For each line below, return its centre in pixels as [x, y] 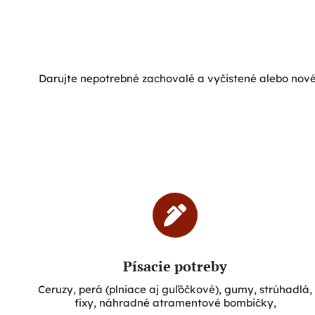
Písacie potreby [175, 266]
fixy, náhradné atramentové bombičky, [175, 302]
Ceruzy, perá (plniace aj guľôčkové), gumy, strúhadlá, [175, 289]
